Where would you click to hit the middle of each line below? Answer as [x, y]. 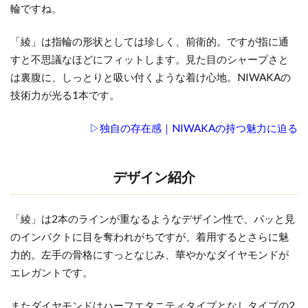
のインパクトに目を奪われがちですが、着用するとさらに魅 [150, 237]
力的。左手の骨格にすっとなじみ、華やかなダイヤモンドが [150, 255]
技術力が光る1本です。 [65, 95]
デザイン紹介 [154, 177]
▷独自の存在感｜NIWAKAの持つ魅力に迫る [194, 128]
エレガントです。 [52, 273]
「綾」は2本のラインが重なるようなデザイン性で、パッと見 [153, 219]
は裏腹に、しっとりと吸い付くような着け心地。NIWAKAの [151, 77]
